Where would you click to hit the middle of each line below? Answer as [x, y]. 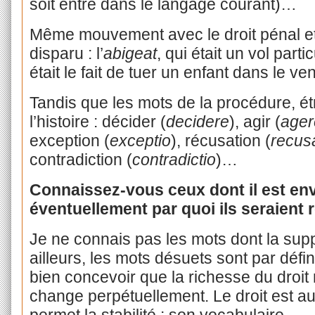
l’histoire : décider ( [97, 121]
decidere [197, 121]
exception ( [69, 140]
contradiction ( [81, 159]
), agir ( [255, 121]
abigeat [130, 53]
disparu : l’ [66, 53]
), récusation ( [220, 140]
